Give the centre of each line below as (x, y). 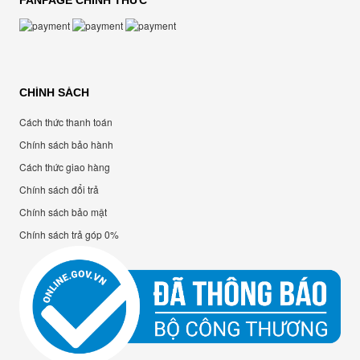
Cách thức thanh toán (66, 122)
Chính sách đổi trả (59, 190)
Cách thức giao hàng (65, 167)
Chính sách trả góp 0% (69, 235)
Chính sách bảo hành (66, 145)
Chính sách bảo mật (63, 212)
